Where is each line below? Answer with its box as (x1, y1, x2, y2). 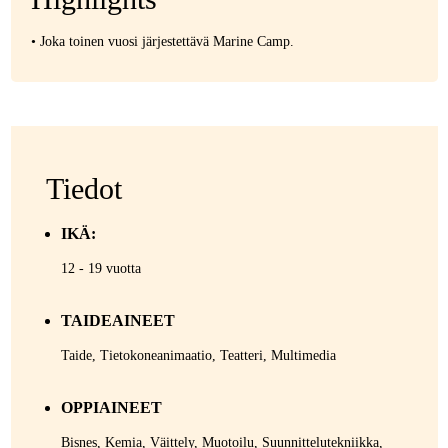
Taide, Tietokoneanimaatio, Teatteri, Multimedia (60, 348, 336, 363)
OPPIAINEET (60, 399, 162, 416)
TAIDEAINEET (60, 312, 175, 329)
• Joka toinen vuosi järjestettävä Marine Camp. (30, 34, 294, 49)
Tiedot (45, 172, 122, 205)
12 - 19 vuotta (60, 261, 141, 276)
